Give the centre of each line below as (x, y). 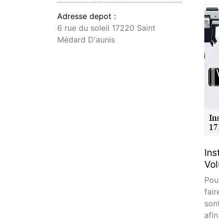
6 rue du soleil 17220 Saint (106, 28)
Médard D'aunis (86, 39)
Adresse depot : (87, 16)
